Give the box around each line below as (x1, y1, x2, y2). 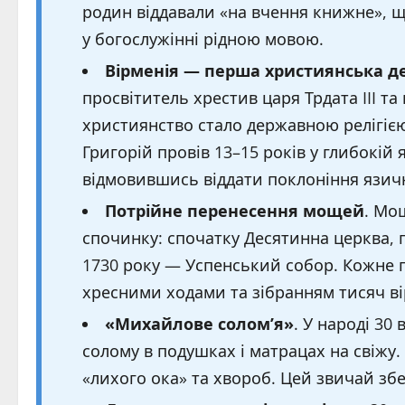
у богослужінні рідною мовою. (82, 28, 324, 50)
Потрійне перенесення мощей (105, 200, 364, 221)
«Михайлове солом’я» (105, 313, 294, 334)
